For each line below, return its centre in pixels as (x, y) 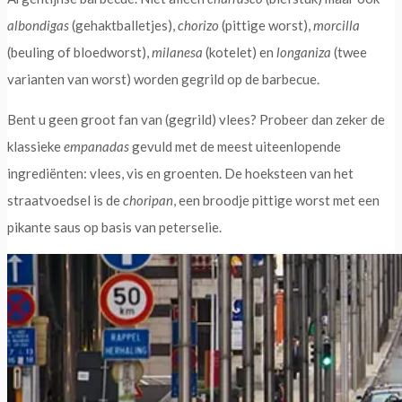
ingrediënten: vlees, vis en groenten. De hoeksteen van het (180, 173)
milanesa (177, 52)
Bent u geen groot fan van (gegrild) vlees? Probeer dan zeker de (196, 119)
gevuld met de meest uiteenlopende (235, 146)
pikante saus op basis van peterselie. (114, 227)
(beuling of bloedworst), (79, 52)
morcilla (336, 25)
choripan (148, 200)
